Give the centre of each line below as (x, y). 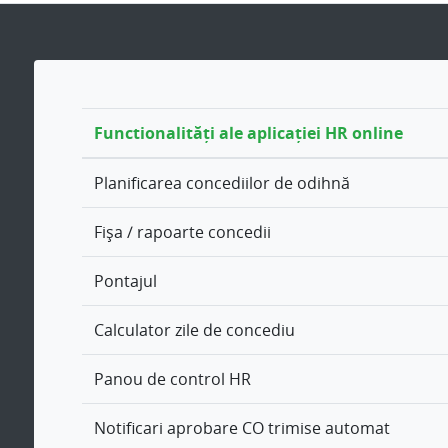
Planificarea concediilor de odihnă (222, 183)
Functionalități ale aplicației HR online (248, 133)
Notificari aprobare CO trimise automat (242, 428)
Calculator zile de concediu (194, 330)
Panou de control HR (172, 379)
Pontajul (125, 281)
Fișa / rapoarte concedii (182, 232)
